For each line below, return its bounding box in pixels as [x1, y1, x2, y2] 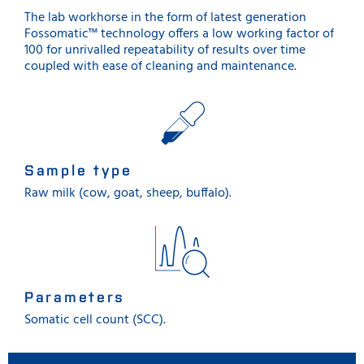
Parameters [24, 286, 125, 305]
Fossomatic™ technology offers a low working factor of [24, 24, 334, 45]
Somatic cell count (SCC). [24, 310, 166, 331]
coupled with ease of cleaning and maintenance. [24, 56, 297, 77]
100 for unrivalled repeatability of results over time [24, 40, 305, 61]
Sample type [24, 159, 132, 179]
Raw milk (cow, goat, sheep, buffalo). [24, 183, 232, 204]
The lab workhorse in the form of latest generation [24, 7, 306, 28]
